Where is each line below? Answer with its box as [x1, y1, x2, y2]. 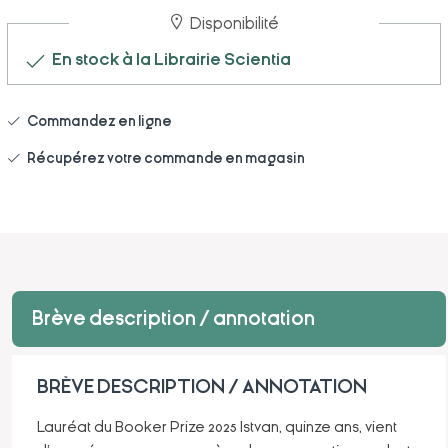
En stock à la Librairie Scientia [45, 50, 291, 68]
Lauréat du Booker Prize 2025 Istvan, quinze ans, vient [36, 418, 397, 435]
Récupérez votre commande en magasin [20, 152, 305, 167]
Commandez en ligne [20, 114, 172, 129]
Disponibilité [187, 14, 280, 32]
